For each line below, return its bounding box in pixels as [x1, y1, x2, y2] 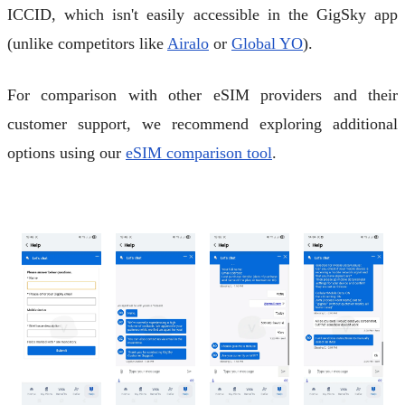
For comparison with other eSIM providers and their [7, 85, 398, 104]
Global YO [231, 34, 303, 53]
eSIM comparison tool [126, 143, 272, 162]
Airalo [167, 34, 209, 53]
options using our [7, 143, 126, 162]
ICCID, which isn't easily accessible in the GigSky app [7, 5, 398, 24]
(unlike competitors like [7, 34, 167, 53]
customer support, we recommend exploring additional [7, 114, 398, 133]
